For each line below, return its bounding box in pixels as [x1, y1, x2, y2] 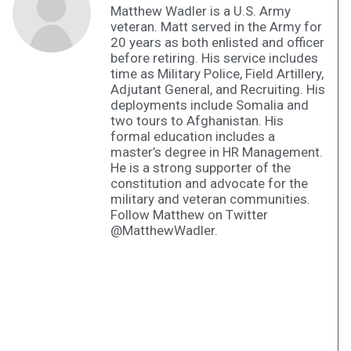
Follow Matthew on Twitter [110, 207, 268, 223]
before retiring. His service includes [110, 50, 318, 67]
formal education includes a [110, 128, 275, 145]
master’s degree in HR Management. [110, 144, 323, 161]
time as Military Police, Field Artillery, [110, 66, 324, 82]
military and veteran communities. [110, 191, 310, 208]
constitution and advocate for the [110, 175, 308, 192]
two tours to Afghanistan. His [110, 113, 284, 129]
